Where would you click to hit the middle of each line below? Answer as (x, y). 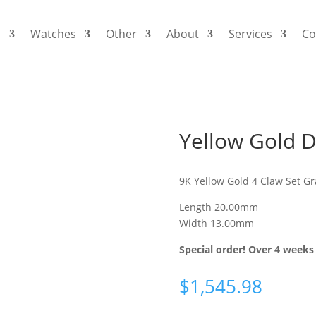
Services (251, 34)
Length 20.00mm (218, 207)
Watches (54, 34)
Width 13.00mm (216, 223)
